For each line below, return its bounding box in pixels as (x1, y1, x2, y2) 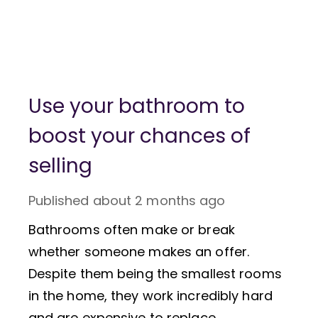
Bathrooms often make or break (28, 220, 235, 238)
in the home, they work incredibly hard (28, 286, 273, 305)
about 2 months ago (92, 191, 226, 209)
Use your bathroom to (28, 92, 245, 120)
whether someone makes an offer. (28, 242, 250, 261)
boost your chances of (28, 121, 251, 150)
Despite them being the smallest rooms (28, 264, 282, 283)
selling (28, 151, 92, 180)
